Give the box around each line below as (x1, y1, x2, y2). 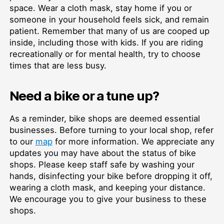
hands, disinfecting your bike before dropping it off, (9, 171, 212, 181)
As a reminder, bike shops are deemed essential (9, 113, 200, 124)
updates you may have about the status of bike (9, 148, 196, 158)
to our (9, 136, 35, 147)
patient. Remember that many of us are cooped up (9, 26, 209, 36)
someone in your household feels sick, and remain (9, 14, 209, 25)
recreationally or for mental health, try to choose (9, 49, 200, 59)
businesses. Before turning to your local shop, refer (9, 125, 213, 135)
